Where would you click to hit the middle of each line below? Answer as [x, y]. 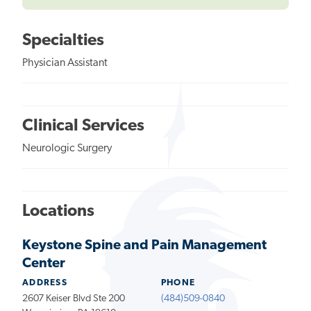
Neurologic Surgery [67, 148]
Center [44, 263]
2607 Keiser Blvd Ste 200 [74, 299]
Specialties [63, 41]
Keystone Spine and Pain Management [144, 245]
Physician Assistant [65, 63]
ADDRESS [45, 283]
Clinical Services [83, 126]
